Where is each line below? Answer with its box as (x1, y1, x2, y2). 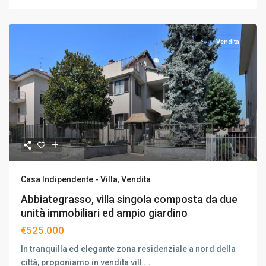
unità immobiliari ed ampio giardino (21, 207, 188, 219)
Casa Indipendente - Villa (21, 175, 118, 184)
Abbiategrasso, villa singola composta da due (21, 193, 237, 205)
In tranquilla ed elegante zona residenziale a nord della (21, 244, 236, 254)
